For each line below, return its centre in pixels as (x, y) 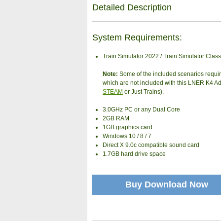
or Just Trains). (144, 92)
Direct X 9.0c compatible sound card (151, 145)
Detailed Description (132, 7)
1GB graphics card (128, 128)
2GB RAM (116, 119)
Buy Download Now (167, 184)
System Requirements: (137, 37)
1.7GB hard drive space (134, 154)
